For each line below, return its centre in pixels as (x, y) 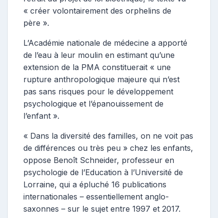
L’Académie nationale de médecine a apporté (105, 43)
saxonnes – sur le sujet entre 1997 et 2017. (102, 209)
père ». (36, 23)
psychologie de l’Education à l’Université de (103, 172)
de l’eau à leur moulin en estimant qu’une (99, 55)
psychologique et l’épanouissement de (93, 103)
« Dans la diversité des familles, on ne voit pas (108, 136)
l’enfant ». (41, 116)
